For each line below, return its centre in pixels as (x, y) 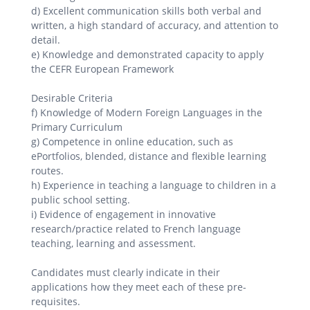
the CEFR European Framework (102, 69)
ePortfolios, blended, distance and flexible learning (149, 156)
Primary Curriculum (77, 127)
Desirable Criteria (72, 98)
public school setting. (81, 199)
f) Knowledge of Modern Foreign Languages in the (147, 112)
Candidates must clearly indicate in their (126, 272)
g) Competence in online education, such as (132, 141)
